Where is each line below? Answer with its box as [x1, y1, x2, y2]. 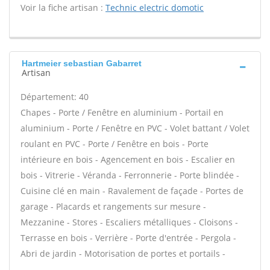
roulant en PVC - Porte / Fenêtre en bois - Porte [20, 138, 209, 149]
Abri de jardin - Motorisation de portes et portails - [20, 248, 225, 259]
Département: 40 [20, 91, 89, 102]
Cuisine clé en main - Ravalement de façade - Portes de [20, 185, 243, 196]
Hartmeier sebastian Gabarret [22, 58, 142, 68]
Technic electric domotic [105, 2, 204, 13]
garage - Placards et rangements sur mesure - [20, 201, 206, 212]
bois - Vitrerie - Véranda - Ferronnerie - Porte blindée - [20, 169, 239, 181]
